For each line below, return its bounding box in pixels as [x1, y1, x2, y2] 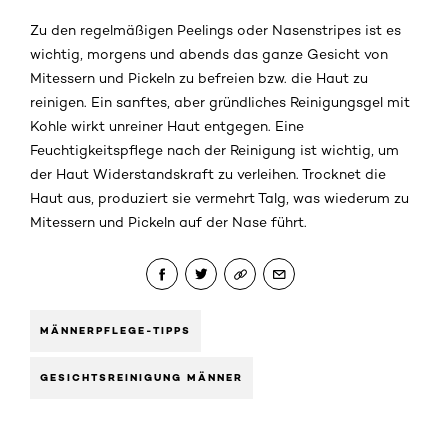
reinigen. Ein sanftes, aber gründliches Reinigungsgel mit [30, 94, 410, 111]
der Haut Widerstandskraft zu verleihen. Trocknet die [30, 166, 386, 183]
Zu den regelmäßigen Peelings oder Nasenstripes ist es [30, 22, 401, 39]
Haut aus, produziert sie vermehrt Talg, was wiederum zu [30, 190, 409, 207]
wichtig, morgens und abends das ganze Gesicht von [30, 46, 388, 63]
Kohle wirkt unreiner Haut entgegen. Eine [30, 118, 304, 135]
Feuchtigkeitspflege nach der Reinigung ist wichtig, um [30, 142, 399, 159]
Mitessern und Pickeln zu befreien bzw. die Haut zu [30, 70, 368, 87]
